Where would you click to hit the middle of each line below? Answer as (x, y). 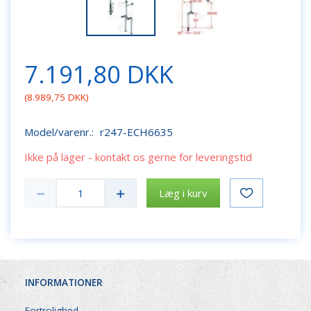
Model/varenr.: (60, 132)
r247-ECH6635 (136, 132)
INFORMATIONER (64, 283)
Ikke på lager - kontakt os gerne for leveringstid (138, 157)
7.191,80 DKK (99, 74)
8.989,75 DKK (57, 97)
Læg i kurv (183, 193)
